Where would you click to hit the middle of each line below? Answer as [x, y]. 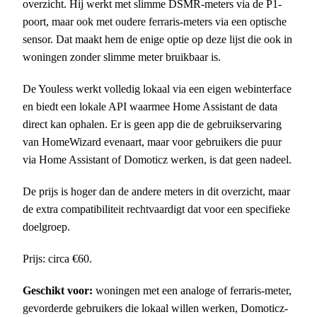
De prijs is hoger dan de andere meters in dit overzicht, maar [156, 191]
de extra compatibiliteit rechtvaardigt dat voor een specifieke [156, 209]
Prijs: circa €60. [57, 258]
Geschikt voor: [58, 290]
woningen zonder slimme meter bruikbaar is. [122, 57]
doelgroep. [46, 226]
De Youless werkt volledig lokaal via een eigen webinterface [157, 88]
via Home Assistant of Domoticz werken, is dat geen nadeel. [157, 159]
